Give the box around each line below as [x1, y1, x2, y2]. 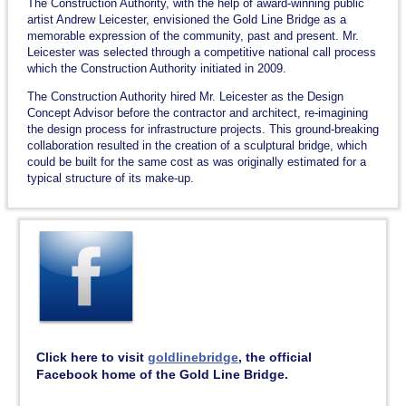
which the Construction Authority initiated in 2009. [26, 61, 286, 75]
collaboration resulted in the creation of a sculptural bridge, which [26, 138, 367, 152]
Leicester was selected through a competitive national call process [26, 44, 376, 59]
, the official [238, 349, 313, 364]
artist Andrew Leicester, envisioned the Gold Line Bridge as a [26, 12, 346, 26]
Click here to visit [36, 349, 149, 364]
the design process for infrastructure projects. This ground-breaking [26, 121, 379, 136]
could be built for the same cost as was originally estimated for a [26, 154, 366, 169]
